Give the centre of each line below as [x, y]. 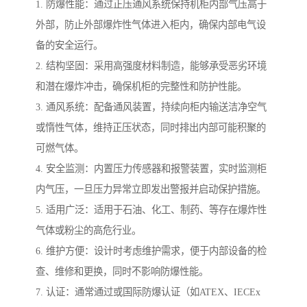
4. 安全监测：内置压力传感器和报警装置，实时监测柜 [151, 169]
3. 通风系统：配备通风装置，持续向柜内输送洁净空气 [151, 107]
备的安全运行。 [69, 46]
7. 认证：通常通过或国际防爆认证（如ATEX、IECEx [148, 292]
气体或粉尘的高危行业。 [88, 231]
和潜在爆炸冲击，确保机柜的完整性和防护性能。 [141, 87]
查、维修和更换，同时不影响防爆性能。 [122, 272]
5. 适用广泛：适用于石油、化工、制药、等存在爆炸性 [151, 210]
